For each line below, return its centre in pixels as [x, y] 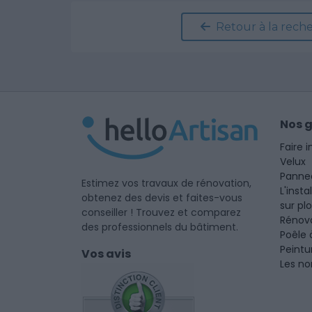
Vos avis [106, 253]
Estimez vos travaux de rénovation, [166, 183]
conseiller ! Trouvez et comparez [161, 212]
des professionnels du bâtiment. [160, 227]
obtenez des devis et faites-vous [162, 197]
